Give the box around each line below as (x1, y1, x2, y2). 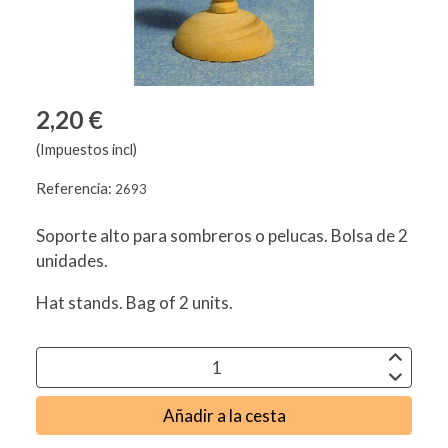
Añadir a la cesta (162, 404, 286, 426)
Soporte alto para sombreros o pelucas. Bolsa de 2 (36, 225, 408, 247)
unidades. (36, 250, 108, 272)
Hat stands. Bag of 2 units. (36, 292, 233, 314)
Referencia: (36, 179, 115, 198)
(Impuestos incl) (36, 140, 137, 159)
